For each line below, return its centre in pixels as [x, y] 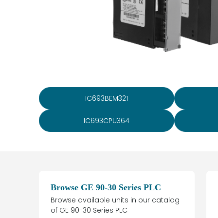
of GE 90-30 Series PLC [89, 210]
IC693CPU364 [107, 121]
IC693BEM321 [107, 99]
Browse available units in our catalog [115, 200]
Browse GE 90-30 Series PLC [106, 188]
